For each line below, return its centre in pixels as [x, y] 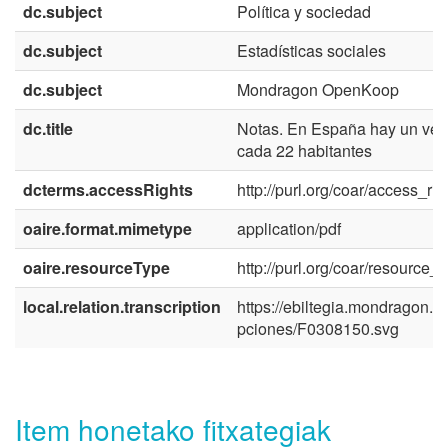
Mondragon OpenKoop [318, 89]
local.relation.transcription [122, 306]
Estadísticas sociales [311, 50]
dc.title [48, 128]
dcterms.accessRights [108, 189]
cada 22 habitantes [304, 150]
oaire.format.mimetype [107, 228]
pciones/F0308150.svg [318, 328]
